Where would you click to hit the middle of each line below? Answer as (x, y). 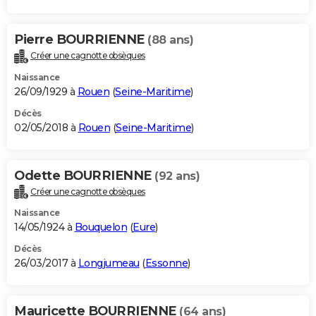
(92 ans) (177, 176)
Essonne (166, 263)
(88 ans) (170, 39)
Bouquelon (101, 227)
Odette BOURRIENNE (84, 175)
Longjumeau (109, 263)
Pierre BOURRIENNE (81, 39)
